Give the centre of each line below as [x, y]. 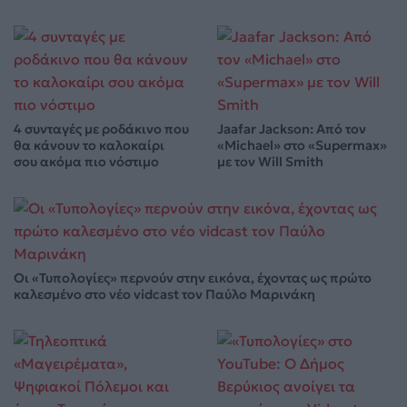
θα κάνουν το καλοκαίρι [89, 145]
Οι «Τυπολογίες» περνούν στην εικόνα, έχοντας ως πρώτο [193, 278]
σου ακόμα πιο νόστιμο [86, 161]
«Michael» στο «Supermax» [302, 145]
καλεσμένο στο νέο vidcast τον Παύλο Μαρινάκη [164, 294]
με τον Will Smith [270, 161]
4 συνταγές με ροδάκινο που [101, 129]
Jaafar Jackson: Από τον [292, 129]
